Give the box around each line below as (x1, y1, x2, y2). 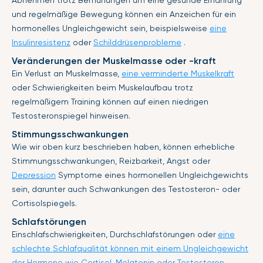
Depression (12, 170, 56, 180)
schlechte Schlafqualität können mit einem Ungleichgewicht (12, 244, 248, 254)
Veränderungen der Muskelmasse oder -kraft (12, 55, 216, 67)
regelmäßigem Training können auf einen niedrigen (12, 97, 208, 107)
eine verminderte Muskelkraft (122, 69, 234, 79)
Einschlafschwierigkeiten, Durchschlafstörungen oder (12, 230, 218, 240)
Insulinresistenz (12, 38, 70, 48)
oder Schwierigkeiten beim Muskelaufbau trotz (12, 83, 193, 93)
